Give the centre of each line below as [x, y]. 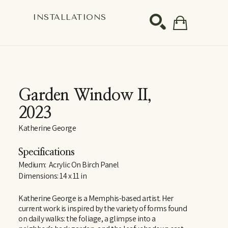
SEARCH [186, 65]
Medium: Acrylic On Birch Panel [69, 165]
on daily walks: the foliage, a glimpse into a [87, 219]
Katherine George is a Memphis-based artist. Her [96, 198]
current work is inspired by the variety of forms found [103, 208]
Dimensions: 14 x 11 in [52, 176]
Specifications [46, 152]
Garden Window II [83, 95]
